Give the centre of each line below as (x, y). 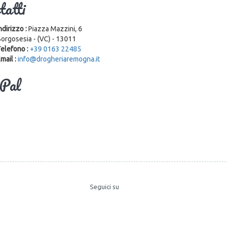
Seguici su (104, 187)
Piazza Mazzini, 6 (55, 29)
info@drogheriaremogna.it (59, 59)
